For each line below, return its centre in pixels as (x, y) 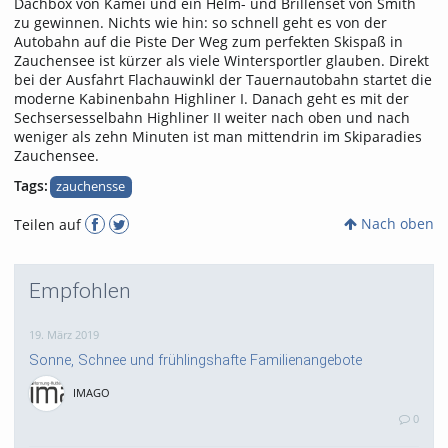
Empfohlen (80, 290)
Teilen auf (49, 225)
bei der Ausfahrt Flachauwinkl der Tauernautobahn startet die (223, 80)
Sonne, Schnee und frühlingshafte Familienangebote (195, 359)
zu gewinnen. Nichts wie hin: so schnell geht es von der (200, 23)
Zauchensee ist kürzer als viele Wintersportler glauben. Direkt (221, 61)
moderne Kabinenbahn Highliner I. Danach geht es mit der (211, 99)
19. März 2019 (64, 335)
